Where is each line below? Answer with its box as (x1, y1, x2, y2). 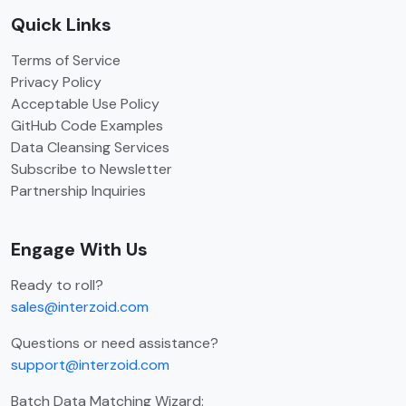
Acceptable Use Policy (11, 94, 159, 114)
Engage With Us (11, 237, 148, 262)
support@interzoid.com (11, 355, 169, 375)
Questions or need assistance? (11, 333, 218, 353)
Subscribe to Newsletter (11, 159, 172, 179)
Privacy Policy (11, 72, 101, 92)
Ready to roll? (11, 275, 103, 295)
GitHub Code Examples (11, 116, 163, 136)
